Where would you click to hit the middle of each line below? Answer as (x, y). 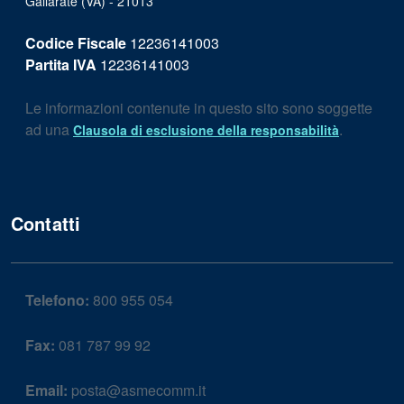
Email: (46, 390)
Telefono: (57, 300)
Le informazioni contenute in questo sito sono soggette (199, 108)
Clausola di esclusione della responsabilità (206, 130)
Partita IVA (61, 64)
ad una (49, 129)
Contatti (46, 223)
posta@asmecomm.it (137, 390)
